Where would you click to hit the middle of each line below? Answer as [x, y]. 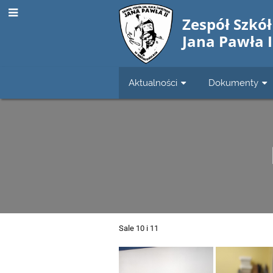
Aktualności [153, 83]
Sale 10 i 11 [139, 228]
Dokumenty [234, 83]
